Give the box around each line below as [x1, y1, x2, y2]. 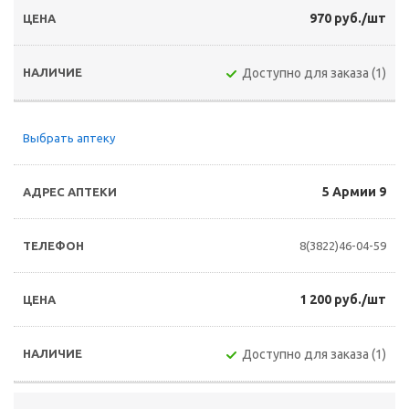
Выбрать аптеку [23, 131, 115, 144]
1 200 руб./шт [299, 292, 386, 307]
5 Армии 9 [322, 184, 386, 199]
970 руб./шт [309, 11, 386, 26]
